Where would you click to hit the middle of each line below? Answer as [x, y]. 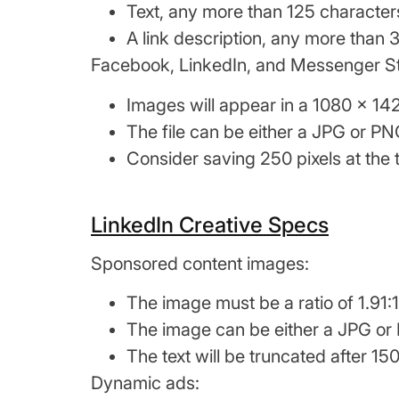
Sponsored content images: [200, 263]
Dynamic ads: [145, 383]
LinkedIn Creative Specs [210, 224]
